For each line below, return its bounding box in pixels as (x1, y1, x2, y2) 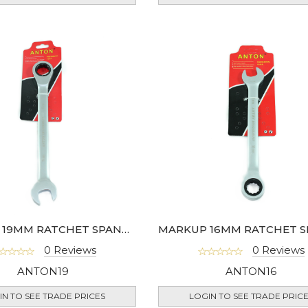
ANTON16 (225, 265, 277, 278)
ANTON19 (17, 265, 69, 278)
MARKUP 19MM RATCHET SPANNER (121, 223, 129, 236)
